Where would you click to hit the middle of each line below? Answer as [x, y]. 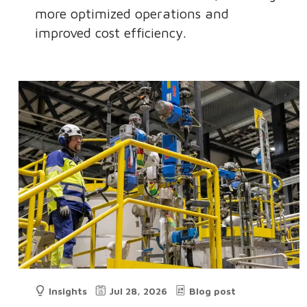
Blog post [213, 291]
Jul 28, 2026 [138, 291]
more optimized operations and [132, 14]
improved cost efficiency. [111, 33]
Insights [68, 291]
